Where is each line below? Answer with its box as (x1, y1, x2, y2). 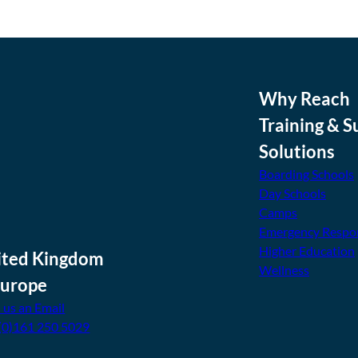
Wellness (259, 261, 309, 277)
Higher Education (259, 242, 355, 258)
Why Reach (259, 87, 350, 109)
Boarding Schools (259, 165, 354, 181)
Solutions (259, 140, 335, 162)
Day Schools (259, 185, 326, 201)
